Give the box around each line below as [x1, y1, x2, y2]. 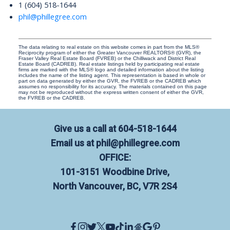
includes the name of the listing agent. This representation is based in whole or [18, 72, 205, 79]
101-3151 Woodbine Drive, [61, 167, 169, 178]
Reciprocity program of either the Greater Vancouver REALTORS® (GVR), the [18, 50, 201, 56]
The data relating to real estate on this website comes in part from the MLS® [18, 44, 199, 50]
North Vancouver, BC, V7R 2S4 [53, 181, 177, 192]
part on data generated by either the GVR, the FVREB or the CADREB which [18, 78, 201, 84]
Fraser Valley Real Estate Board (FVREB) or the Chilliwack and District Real [18, 55, 196, 62]
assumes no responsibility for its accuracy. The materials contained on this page [18, 84, 207, 90]
